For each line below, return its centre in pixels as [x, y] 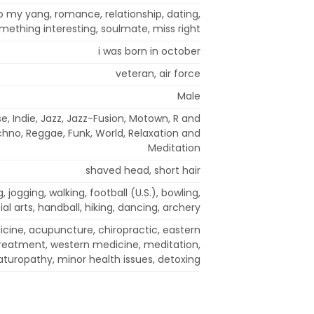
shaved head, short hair [143, 170]
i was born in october [149, 51]
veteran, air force [158, 73]
